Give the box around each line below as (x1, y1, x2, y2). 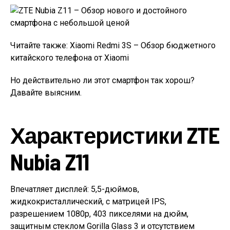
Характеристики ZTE (10, 121, 220, 148)
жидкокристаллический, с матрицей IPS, (10, 197, 166, 206)
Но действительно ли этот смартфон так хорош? (10, 75, 195, 85)
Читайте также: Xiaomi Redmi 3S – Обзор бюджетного (10, 41, 216, 50)
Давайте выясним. (10, 88, 82, 98)
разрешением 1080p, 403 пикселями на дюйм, (10, 209, 188, 219)
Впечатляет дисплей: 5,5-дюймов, (10, 184, 139, 194)
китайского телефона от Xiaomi (10, 53, 129, 63)
